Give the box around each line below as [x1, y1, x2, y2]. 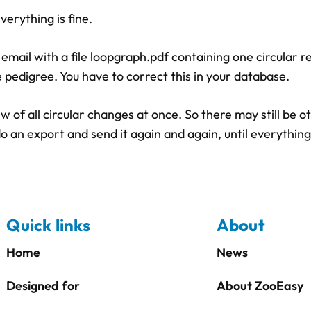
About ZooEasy [216, 277, 303, 294]
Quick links [6, 214, 90, 235]
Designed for [6, 277, 81, 294]
